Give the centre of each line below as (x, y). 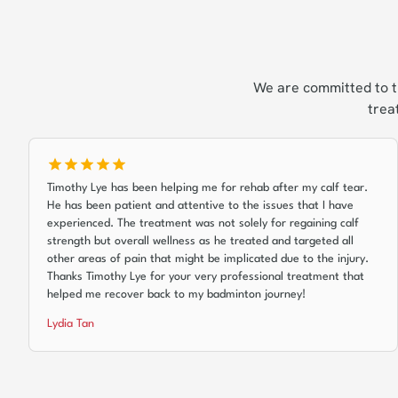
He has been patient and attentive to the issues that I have (200, 206)
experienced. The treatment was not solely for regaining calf (203, 223)
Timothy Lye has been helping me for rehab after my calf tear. (207, 188)
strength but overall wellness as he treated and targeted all (200, 241)
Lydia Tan (71, 324)
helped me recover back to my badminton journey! (176, 295)
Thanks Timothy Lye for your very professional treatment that (206, 277)
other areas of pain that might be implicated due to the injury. (208, 259)
